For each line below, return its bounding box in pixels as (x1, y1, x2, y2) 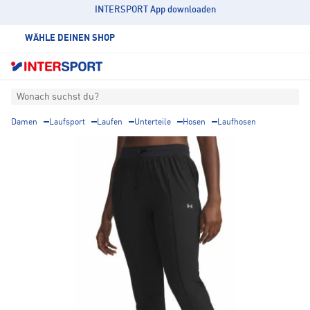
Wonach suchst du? (17, 92, 99, 102)
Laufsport (49, 118, 85, 127)
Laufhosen (217, 118, 256, 127)
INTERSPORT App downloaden (94, 6, 216, 15)
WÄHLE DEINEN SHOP (25, 34, 115, 43)
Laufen (97, 118, 122, 127)
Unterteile (134, 118, 171, 127)
